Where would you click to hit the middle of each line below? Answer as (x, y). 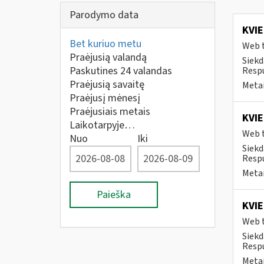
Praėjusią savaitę (107, 85)
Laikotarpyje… (102, 125)
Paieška (114, 195)
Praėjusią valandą (108, 57)
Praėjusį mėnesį (105, 98)
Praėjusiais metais (110, 112)
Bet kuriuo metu (105, 44)
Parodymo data (104, 15)
